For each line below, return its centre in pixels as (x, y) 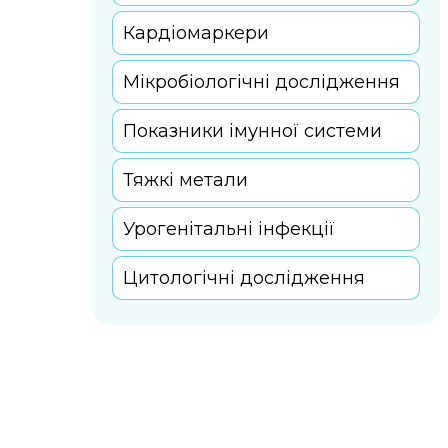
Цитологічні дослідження (244, 277)
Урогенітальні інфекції (229, 228)
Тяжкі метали (185, 179)
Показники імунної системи (252, 130)
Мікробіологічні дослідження (261, 81)
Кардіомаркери (196, 32)
